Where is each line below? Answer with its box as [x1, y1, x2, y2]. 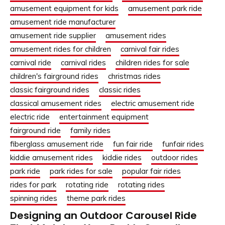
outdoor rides [151, 153, 198, 163]
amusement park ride [128, 4, 202, 14]
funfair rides [162, 139, 204, 149]
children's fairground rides [10, 71, 98, 81]
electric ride [10, 112, 50, 122]
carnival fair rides [121, 44, 179, 54]
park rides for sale [50, 166, 113, 176]
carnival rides [61, 58, 106, 68]
